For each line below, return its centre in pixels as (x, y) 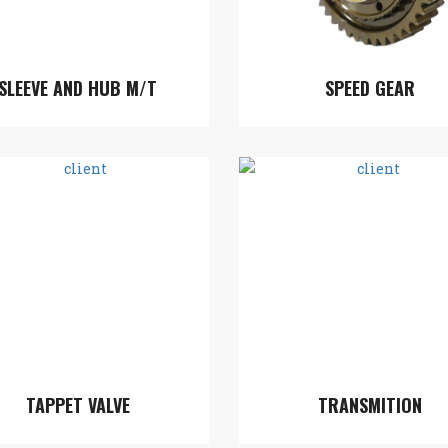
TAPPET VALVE (77, 405)
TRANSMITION (370, 405)
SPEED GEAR (370, 88)
